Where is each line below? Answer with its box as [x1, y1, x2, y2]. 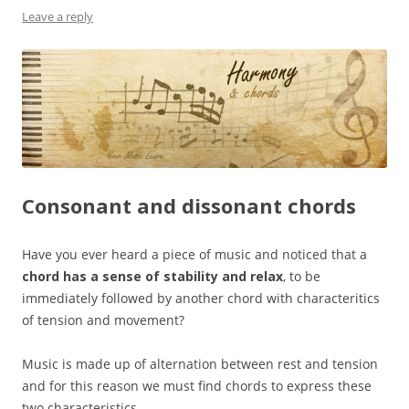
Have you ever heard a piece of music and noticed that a [22, 246, 367, 264]
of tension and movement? [22, 311, 184, 330]
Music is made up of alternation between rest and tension [22, 355, 378, 373]
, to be [283, 267, 320, 286]
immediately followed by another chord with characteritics [22, 289, 380, 308]
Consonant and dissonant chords [22, 192, 356, 220]
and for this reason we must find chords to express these [22, 377, 372, 395]
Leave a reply [22, 8, 93, 25]
